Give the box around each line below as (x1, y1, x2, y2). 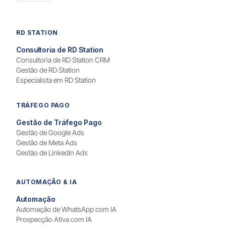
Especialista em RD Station (16, 75, 96, 84)
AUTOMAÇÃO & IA (16, 178, 77, 186)
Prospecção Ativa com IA (16, 214, 92, 223)
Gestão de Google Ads (16, 128, 84, 137)
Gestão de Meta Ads (16, 138, 77, 147)
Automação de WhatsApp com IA (16, 204, 117, 213)
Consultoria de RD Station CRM (16, 55, 110, 64)
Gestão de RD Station (16, 65, 80, 74)
